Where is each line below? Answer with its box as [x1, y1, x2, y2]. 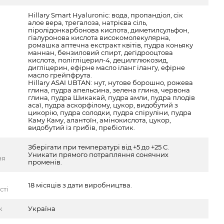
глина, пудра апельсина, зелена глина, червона [28, 86, 190, 94]
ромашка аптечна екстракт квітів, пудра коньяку [28, 41, 193, 49]
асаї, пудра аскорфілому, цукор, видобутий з [28, 101, 178, 109]
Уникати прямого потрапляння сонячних [28, 150, 169, 158]
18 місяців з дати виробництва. [28, 181, 132, 189]
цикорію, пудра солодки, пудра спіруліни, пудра [28, 108, 192, 116]
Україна [28, 204, 56, 212]
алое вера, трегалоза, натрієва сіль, [28, 18, 148, 26]
